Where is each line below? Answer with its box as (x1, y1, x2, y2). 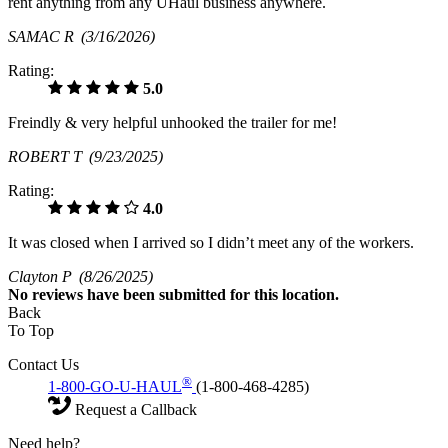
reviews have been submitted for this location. (32, 286, 339, 304)
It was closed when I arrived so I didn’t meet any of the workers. (8, 234, 414, 252)
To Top (8, 322, 54, 340)
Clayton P (8, 268, 79, 286)
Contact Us (8, 356, 79, 374)
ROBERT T (8, 148, 89, 166)
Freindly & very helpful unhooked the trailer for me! (8, 114, 337, 132)
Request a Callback (71, 401, 197, 419)
